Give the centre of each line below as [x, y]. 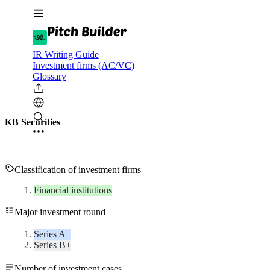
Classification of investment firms [78, 170]
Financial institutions [73, 190]
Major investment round [60, 212]
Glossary [49, 76]
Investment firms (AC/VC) [83, 65]
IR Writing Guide [65, 55]
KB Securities [33, 122]
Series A [50, 234]
